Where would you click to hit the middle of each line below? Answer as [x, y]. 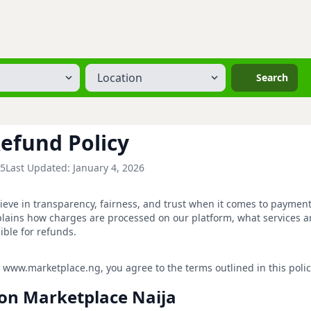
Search [272, 77]
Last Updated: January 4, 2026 [75, 168]
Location [104, 70]
